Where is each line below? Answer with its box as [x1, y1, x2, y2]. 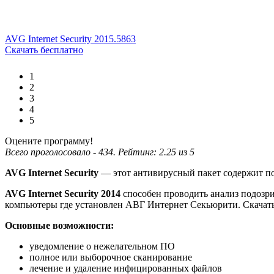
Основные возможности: [5, 220, 114, 231]
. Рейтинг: [113, 147, 159, 158]
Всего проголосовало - [5, 147, 98, 158]
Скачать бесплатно [5, 45, 83, 56]
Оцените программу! [5, 136, 93, 147]
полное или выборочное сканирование [29, 252, 192, 263]
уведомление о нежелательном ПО [29, 241, 175, 252]
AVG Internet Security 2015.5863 [5, 34, 136, 45]
